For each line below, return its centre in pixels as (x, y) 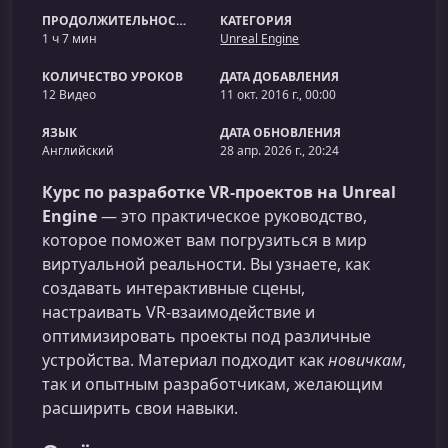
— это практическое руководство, (232, 216)
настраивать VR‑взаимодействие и (178, 312)
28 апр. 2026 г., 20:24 (280, 150)
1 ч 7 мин (69, 38)
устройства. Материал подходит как (185, 360)
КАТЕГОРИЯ (256, 20)
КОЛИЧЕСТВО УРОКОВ (112, 76)
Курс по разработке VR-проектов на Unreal (219, 192)
